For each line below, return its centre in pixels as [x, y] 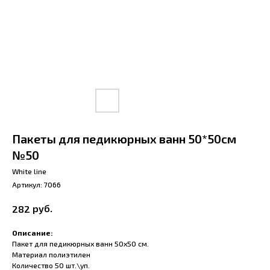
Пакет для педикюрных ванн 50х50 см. [80, 244]
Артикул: [28, 184]
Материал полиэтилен [51, 255]
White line [29, 171]
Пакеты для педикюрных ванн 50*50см [124, 139]
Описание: [33, 233]
